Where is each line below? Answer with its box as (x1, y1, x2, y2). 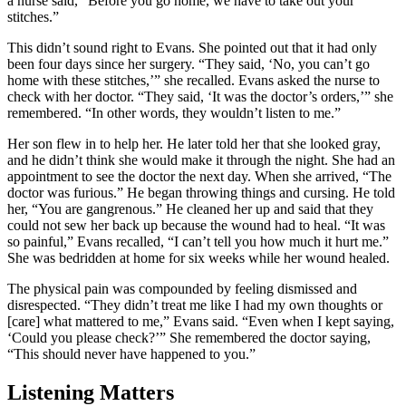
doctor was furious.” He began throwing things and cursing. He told (7, 185, 395, 201)
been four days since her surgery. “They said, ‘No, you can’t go (7, 56, 370, 72)
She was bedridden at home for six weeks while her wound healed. (7, 250, 390, 266)
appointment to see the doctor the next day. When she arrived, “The (7, 169, 391, 185)
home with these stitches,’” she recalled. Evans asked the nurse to (7, 72, 380, 89)
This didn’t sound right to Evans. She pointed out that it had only (7, 40, 377, 56)
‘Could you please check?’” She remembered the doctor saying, (7, 330, 371, 346)
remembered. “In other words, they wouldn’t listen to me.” (7, 105, 341, 121)
